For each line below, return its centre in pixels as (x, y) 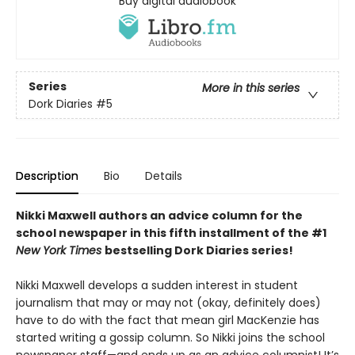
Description (47, 176)
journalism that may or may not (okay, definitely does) (168, 303)
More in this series (251, 88)
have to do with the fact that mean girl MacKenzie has (168, 321)
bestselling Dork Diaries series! (199, 251)
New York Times (60, 251)
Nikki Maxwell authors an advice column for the (159, 216)
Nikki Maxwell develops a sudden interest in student (157, 286)
